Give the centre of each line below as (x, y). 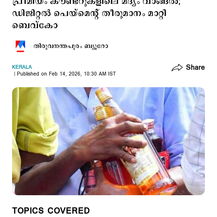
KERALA (22, 67)
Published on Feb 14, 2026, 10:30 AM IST (66, 74)
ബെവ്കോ (35, 26)
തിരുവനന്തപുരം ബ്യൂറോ (71, 46)
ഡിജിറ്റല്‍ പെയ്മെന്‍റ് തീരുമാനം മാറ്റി (89, 14)
